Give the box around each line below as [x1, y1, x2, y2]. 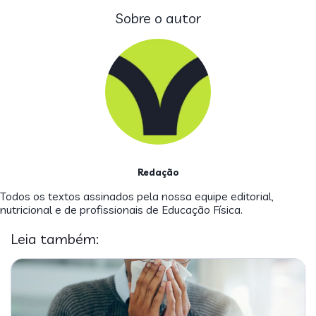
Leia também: [11, 230, 99, 248]
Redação [137, 166, 179, 178]
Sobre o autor [115, 9, 201, 28]
